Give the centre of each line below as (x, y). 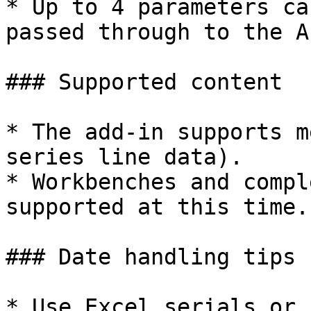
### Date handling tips (151, 257)
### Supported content (144, 82)
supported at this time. (157, 207)
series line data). (124, 157)
